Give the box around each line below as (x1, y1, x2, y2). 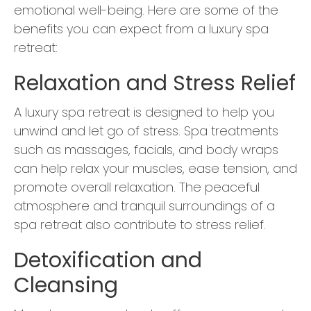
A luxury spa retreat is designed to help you (14, 103, 274, 121)
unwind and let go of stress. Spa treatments (14, 122, 278, 140)
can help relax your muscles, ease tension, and (14, 160, 297, 178)
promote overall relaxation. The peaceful (14, 178, 260, 196)
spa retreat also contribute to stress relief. (14, 216, 266, 234)
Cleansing (14, 271, 118, 301)
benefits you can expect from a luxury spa (14, 20, 269, 38)
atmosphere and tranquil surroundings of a (14, 197, 275, 215)
